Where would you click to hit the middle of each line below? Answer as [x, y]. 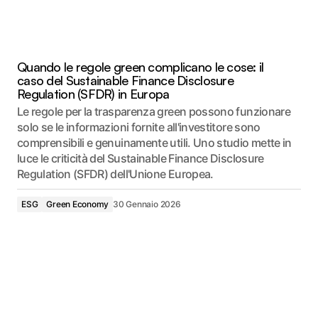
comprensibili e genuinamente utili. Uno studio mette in [154, 142]
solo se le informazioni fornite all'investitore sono [139, 127]
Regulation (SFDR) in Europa [93, 93]
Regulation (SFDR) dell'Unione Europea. [115, 174]
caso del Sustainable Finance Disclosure [125, 80]
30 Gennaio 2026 [147, 204]
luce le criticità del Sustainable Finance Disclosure [141, 158]
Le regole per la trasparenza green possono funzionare [154, 111]
